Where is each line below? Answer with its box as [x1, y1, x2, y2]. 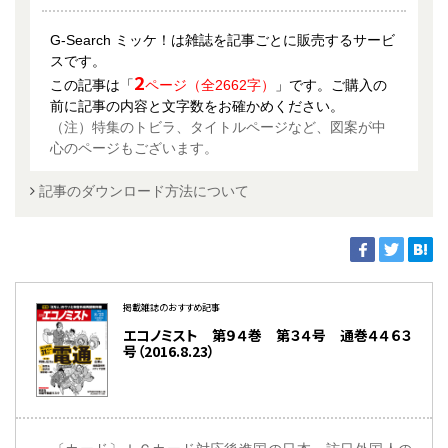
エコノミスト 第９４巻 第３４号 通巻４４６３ [122, 324, 412, 345]
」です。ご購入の [275, 76, 387, 93]
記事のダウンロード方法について [39, 182, 249, 199]
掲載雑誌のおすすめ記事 [122, 299, 220, 314]
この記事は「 [50, 76, 134, 93]
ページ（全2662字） [145, 76, 275, 93]
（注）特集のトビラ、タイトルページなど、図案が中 [50, 118, 386, 135]
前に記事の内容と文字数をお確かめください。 [50, 97, 344, 114]
